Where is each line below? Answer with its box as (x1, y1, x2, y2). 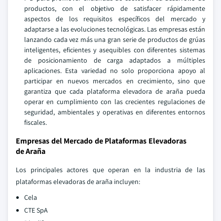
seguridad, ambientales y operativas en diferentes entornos (24, 108, 205, 116)
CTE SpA (24, 206, 48, 215)
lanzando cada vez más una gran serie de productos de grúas (24, 35, 205, 44)
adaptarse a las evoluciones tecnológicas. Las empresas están (24, 25, 205, 34)
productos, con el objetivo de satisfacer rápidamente (24, 4, 205, 13)
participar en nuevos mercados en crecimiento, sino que (24, 76, 205, 85)
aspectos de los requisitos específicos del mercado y (24, 14, 205, 23)
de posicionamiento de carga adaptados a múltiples (24, 56, 205, 65)
